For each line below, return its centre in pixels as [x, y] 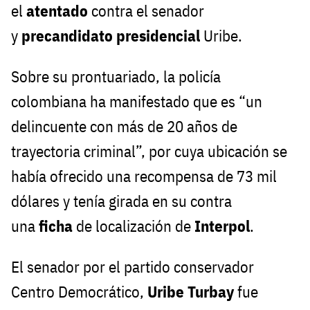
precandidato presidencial [111, 36]
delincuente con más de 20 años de [124, 126]
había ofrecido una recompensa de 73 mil [144, 176]
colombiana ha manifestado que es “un [137, 101]
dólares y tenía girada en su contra [121, 201]
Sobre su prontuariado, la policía [116, 76]
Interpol [222, 226]
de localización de [135, 226]
